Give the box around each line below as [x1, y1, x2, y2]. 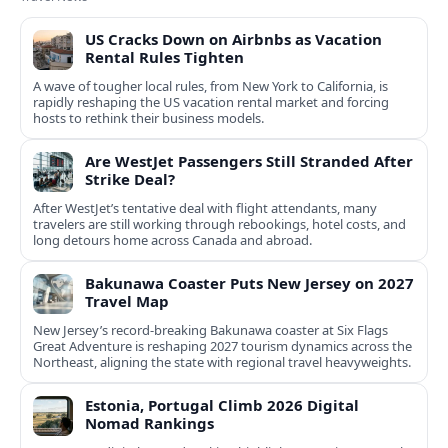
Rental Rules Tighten [85, 47, 244, 68]
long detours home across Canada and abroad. [33, 231, 312, 250]
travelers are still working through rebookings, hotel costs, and [33, 215, 406, 234]
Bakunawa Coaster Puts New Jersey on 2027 [85, 273, 414, 294]
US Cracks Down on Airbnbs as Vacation [85, 29, 382, 50]
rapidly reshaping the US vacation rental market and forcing [33, 93, 389, 112]
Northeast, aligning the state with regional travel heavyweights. [33, 353, 411, 372]
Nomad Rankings [85, 413, 214, 434]
